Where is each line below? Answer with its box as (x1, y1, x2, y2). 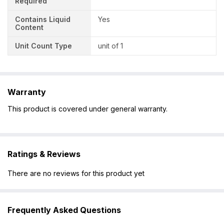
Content (15, 23, 43, 32)
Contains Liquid (15, 15, 70, 24)
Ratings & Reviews (7, 148, 80, 159)
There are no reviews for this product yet (7, 169, 144, 178)
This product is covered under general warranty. (7, 104, 167, 113)
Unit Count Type (15, 41, 72, 50)
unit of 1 (98, 41, 123, 50)
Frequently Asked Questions (7, 205, 121, 215)
